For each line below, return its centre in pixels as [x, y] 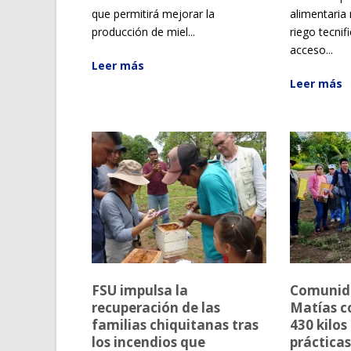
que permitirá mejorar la [153, 14]
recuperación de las [156, 307]
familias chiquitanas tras [175, 324]
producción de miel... [143, 32]
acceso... [312, 50]
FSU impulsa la [140, 290]
